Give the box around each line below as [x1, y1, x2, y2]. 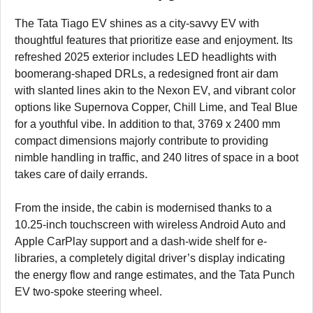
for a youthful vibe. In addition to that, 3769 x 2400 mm [15, 118, 280, 131]
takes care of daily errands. [15, 168, 150, 181]
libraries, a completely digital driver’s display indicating [15, 252, 285, 265]
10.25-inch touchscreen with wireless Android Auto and [15, 219, 286, 231]
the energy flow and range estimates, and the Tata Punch [15, 269, 295, 282]
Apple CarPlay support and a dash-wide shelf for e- [15, 235, 267, 248]
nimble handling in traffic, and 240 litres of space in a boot [15, 152, 298, 164]
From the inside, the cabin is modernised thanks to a [15, 202, 272, 214]
